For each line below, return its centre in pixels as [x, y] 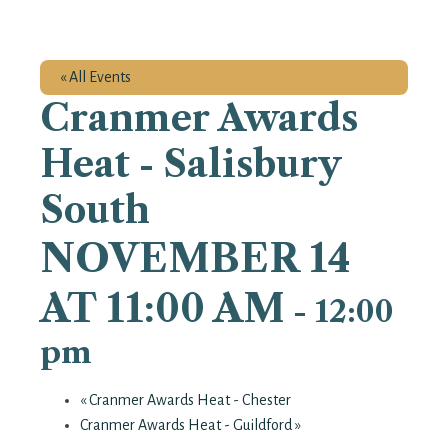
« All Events [95, 76]
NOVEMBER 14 [195, 257]
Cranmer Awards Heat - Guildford [187, 424]
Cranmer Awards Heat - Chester [188, 399]
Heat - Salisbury [190, 163]
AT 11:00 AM [162, 307]
